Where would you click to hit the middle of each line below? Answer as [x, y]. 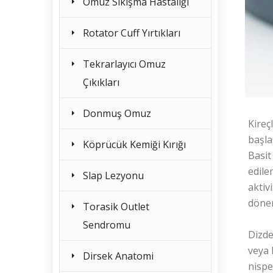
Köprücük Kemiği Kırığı [134, 144]
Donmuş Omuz [117, 113]
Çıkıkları [101, 82]
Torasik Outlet [116, 207]
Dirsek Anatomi [118, 256]
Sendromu [107, 225]
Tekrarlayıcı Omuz [124, 64]
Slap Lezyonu [113, 175]
